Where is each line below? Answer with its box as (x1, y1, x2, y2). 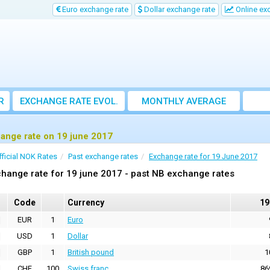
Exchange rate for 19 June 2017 (149, 152, 257, 162)
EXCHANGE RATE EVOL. (19, 96, 118, 107)
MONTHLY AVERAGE (142, 96, 226, 107)
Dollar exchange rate (142, 5, 215, 14)
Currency (67, 198, 104, 208)
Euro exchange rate (60, 5, 128, 14)
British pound (67, 248, 114, 257)
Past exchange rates (68, 152, 138, 162)
